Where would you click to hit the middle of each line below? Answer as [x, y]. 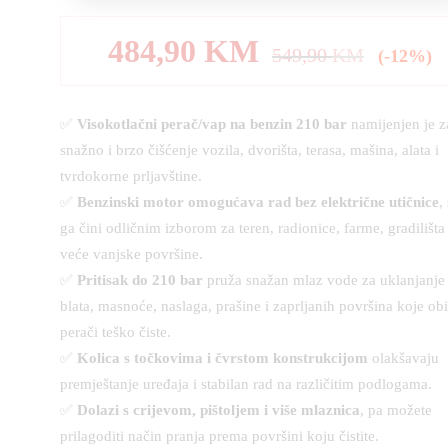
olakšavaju [403, 358]
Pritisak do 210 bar [140, 280]
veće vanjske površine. [131, 254]
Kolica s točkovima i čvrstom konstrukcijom [222, 358]
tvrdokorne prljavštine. [131, 176]
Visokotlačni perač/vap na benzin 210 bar [212, 124]
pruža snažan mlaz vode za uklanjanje [324, 280]
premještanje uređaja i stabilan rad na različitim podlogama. [246, 384]
